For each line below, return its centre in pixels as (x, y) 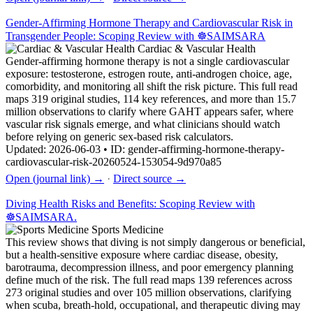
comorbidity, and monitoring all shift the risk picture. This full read (152, 86)
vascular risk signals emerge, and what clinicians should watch (143, 124)
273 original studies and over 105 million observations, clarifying (148, 292)
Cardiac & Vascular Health (197, 48)
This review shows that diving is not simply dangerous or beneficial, (155, 242)
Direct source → (150, 178)
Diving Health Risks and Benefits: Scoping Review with (130, 203)
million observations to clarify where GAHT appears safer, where (150, 111)
